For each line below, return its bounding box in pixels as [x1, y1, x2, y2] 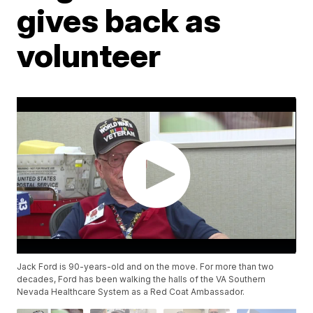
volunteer [17, 36, 161, 75]
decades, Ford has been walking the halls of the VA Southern [17, 274, 266, 285]
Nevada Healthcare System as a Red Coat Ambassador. [17, 286, 245, 298]
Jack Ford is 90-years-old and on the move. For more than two [17, 261, 275, 272]
